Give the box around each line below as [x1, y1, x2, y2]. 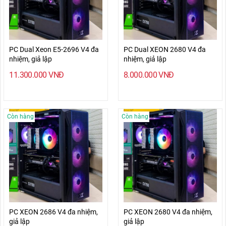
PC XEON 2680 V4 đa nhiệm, [123, 207, 212, 216]
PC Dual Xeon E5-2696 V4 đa [9, 45, 99, 53]
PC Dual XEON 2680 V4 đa [123, 45, 206, 53]
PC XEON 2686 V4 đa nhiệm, [9, 207, 98, 216]
